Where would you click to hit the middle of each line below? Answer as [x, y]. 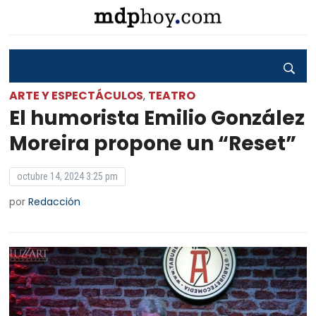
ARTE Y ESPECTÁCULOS [77, 96]
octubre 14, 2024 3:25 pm [68, 176]
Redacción [55, 202]
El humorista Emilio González [157, 118]
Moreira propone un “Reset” [153, 144]
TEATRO [172, 96]
